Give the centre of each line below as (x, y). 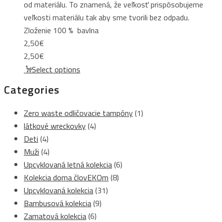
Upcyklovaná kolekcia (58, 190)
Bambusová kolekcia (57, 203)
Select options (56, 69)
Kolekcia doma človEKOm (66, 177)
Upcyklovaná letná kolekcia (68, 164)
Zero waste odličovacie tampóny (78, 113)
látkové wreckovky (55, 126)
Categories (32, 89)
